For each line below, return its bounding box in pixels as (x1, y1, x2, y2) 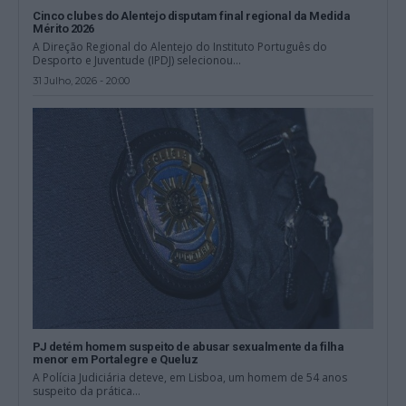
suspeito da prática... (33, 382, 141, 399)
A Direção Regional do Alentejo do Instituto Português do (33, 38, 328, 54)
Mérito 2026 (33, 21, 94, 35)
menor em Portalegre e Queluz (33, 352, 198, 366)
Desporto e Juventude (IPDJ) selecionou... (33, 52, 242, 68)
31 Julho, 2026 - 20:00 (33, 73, 130, 87)
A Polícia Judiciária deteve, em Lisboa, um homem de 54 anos (33, 369, 348, 385)
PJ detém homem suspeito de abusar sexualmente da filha (33, 339, 344, 353)
